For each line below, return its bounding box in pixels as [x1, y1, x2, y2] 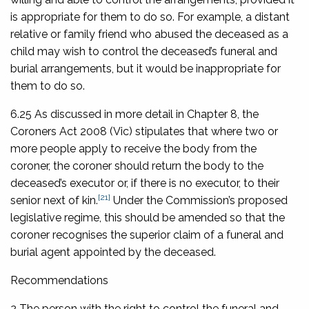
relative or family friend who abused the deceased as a [10, 27, 288, 41]
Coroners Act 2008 [10, 124, 107, 138]
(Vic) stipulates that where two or [107, 124, 278, 138]
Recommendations [10, 273, 108, 287]
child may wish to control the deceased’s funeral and [10, 44, 277, 58]
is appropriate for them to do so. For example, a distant [10, 10, 290, 23]
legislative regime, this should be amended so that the [10, 210, 285, 224]
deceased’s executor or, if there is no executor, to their [10, 176, 279, 190]
